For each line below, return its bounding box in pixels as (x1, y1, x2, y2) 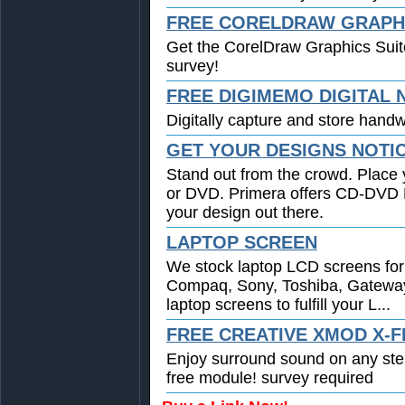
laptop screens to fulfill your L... (166, 295, 391, 314)
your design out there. (166, 202, 324, 221)
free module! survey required (166, 368, 373, 387)
